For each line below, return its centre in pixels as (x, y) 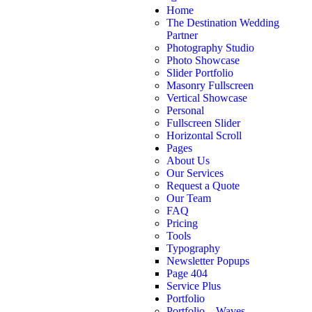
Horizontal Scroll (204, 136)
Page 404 (187, 274)
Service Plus (194, 286)
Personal (185, 111)
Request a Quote (203, 186)
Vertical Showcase (207, 98)
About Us (188, 161)
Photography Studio (210, 48)
